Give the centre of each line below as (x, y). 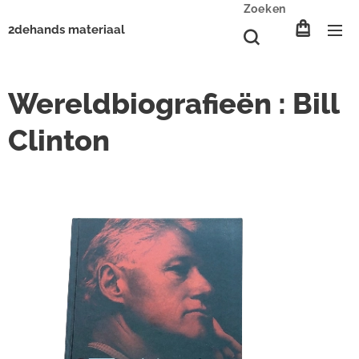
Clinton (59, 140)
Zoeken (264, 9)
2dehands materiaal (67, 30)
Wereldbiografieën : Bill (173, 103)
